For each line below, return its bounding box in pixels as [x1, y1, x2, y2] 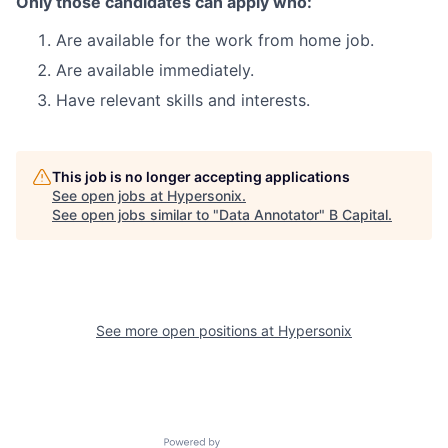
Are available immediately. [56, 60, 254, 80]
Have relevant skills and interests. [56, 90, 310, 110]
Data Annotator [219, 206, 319, 223]
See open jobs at [52, 187, 167, 204]
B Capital [329, 206, 388, 223]
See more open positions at [96, 322, 278, 339]
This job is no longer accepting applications [52, 168, 350, 185]
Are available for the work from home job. [56, 30, 374, 50]
